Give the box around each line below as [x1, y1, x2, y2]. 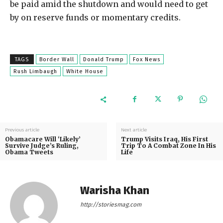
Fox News [133, 56, 160, 63]
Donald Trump [83, 56, 124, 63]
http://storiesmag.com [80, 201, 141, 209]
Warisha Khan [80, 184, 149, 198]
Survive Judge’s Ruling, [5, 142, 79, 150]
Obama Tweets [5, 148, 53, 156]
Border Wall [39, 56, 74, 63]
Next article [120, 127, 147, 133]
